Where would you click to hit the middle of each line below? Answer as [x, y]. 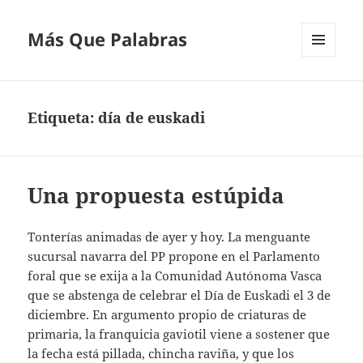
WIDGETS [325, 91]
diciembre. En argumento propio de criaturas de [167, 315]
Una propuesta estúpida [156, 196]
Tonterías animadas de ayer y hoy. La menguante [169, 237]
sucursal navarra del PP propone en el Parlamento [174, 256]
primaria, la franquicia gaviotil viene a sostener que [179, 334]
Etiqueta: [63, 118]
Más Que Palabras [108, 39]
